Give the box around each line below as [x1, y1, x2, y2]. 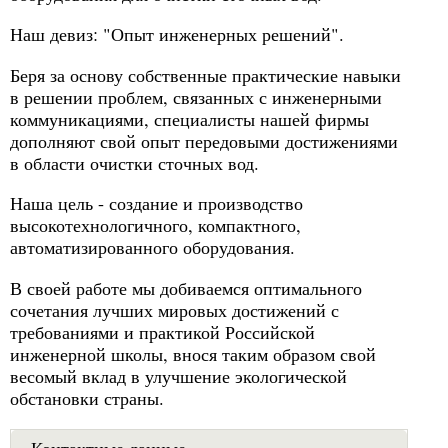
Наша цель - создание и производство [10, 191, 303, 216]
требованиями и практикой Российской [10, 319, 315, 344]
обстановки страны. [10, 385, 164, 410]
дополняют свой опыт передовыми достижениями [10, 128, 398, 153]
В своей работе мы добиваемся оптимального [10, 275, 362, 300]
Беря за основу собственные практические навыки [10, 62, 401, 87]
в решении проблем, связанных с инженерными [10, 84, 382, 109]
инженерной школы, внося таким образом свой [10, 341, 376, 366]
